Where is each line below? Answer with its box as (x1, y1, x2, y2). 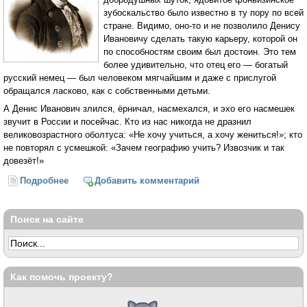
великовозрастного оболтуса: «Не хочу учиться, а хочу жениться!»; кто (3, 130, 302, 140)
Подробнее (20, 175, 69, 186)
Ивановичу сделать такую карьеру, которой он (103, 33, 297, 44)
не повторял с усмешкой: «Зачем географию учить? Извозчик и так (3, 143, 284, 153)
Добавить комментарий (94, 175, 199, 186)
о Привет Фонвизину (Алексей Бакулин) (69, 175, 245, 186)
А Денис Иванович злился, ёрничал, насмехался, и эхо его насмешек (3, 103, 295, 114)
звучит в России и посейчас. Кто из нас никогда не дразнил (3, 116, 251, 127)
